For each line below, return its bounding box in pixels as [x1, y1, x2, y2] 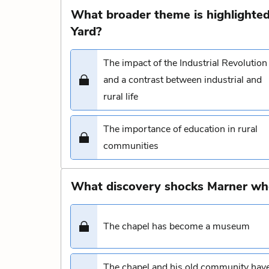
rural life [103, 90, 138, 103]
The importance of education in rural [103, 122, 258, 136]
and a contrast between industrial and [103, 73, 262, 86]
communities [103, 139, 159, 153]
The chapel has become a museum [103, 220, 250, 233]
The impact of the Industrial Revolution [103, 56, 267, 70]
